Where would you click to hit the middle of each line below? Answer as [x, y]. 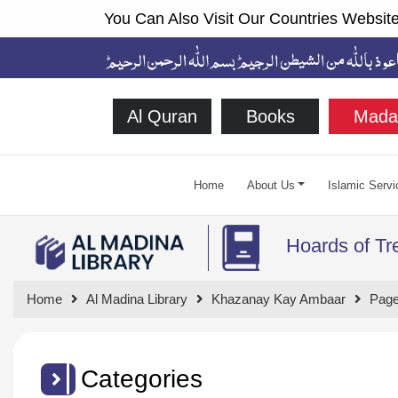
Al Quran [162, 116]
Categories [142, 378]
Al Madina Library [137, 298]
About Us [271, 185]
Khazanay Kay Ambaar [279, 298]
